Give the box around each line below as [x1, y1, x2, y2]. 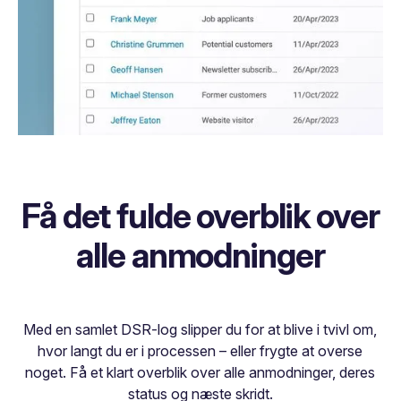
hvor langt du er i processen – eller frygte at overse [38, 342, 363, 361]
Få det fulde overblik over [21, 196, 380, 237]
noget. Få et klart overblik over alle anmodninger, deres [25, 363, 376, 382]
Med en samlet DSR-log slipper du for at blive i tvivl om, [23, 320, 378, 339]
